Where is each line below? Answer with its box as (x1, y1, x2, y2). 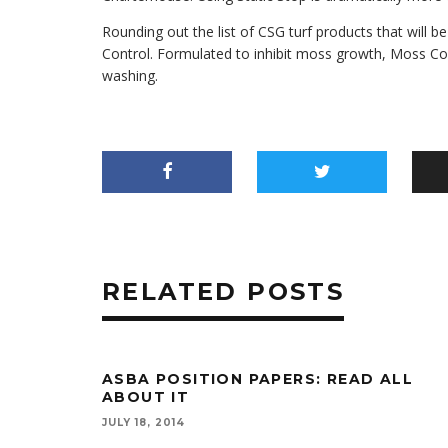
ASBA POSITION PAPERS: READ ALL (102, 370, 413, 388)
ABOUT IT (102, 388, 190, 406)
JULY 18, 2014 (102, 416, 185, 429)
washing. (102, 66, 158, 85)
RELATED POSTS (102, 277, 345, 306)
